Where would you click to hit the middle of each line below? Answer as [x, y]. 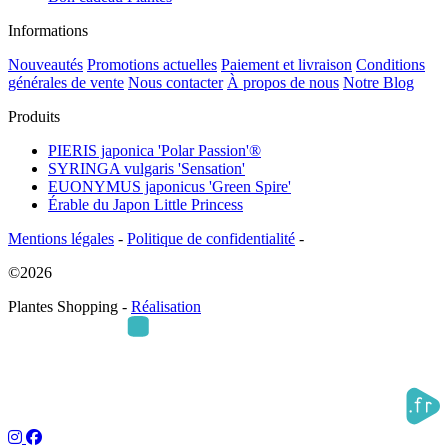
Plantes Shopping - [69, 307]
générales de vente [66, 83]
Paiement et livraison [286, 65]
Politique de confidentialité [211, 239]
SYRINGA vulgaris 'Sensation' [146, 169]
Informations [48, 31]
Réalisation [166, 307]
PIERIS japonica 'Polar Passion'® [154, 151]
